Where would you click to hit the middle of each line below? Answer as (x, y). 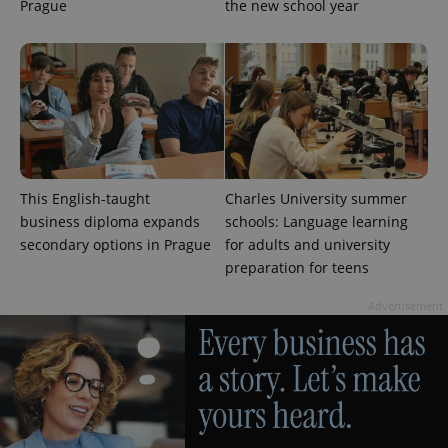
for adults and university (307, 245)
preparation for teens (296, 268)
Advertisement (405, 306)
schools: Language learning (316, 222)
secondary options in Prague (115, 245)
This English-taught (85, 199)
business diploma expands (110, 222)
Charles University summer (315, 199)
